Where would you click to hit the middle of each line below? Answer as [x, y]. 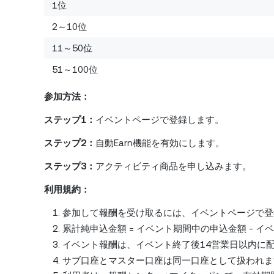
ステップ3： [70, 166]
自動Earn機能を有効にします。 [160, 143]
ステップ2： [70, 143]
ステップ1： [70, 120]
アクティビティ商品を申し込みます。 [173, 166]
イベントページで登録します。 [160, 120]
